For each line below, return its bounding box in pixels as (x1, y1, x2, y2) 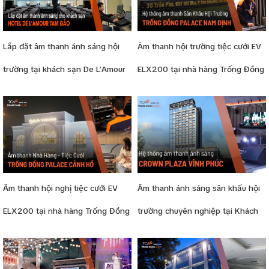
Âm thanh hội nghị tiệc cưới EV (3, 183, 118, 194)
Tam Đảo (3, 86, 36, 97)
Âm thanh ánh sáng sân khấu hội (138, 183, 260, 194)
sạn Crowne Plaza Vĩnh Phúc (138, 229, 245, 240)
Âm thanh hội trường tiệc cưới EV (138, 41, 261, 52)
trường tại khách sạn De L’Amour (3, 64, 125, 74)
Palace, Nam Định (138, 86, 202, 97)
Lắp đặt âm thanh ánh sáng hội (3, 41, 119, 52)
